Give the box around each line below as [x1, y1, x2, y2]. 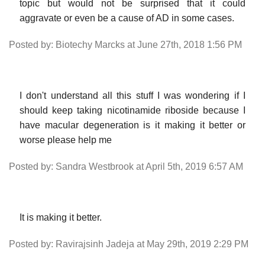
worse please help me [20, 134, 112, 145]
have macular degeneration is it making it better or [20, 119, 245, 130]
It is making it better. [20, 212, 102, 222]
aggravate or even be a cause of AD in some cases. [20, 12, 234, 23]
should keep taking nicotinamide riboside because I [20, 105, 245, 115]
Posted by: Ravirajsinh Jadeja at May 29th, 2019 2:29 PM [9, 238, 248, 249]
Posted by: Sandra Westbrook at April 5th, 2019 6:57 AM [9, 161, 243, 172]
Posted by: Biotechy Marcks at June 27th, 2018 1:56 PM [9, 39, 242, 50]
